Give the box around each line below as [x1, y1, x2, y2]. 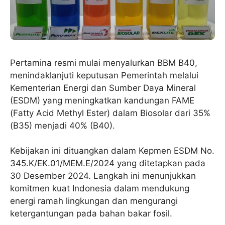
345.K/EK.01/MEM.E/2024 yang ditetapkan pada [10, 158, 205, 169]
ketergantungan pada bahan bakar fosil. [10, 208, 172, 219]
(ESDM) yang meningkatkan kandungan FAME [10, 95, 194, 105]
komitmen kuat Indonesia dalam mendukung [10, 183, 189, 194]
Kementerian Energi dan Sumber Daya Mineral [10, 82, 196, 93]
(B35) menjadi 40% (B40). [10, 120, 118, 131]
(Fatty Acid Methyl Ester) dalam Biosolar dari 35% [10, 107, 210, 118]
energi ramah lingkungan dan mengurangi [10, 196, 178, 206]
